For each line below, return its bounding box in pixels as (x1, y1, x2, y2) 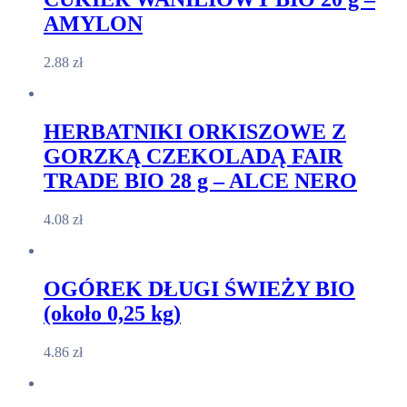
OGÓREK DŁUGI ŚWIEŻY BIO (44, 276, 355, 301)
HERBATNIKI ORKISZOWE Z (44, 120, 346, 144)
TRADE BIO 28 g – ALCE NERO (44, 169, 357, 194)
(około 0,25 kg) (44, 301, 181, 325)
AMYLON (44, 12, 143, 36)
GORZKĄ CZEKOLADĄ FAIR (44, 144, 342, 169)
